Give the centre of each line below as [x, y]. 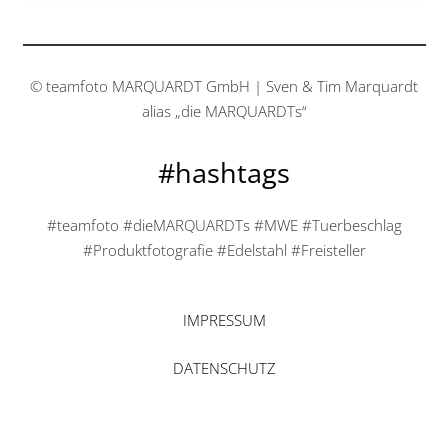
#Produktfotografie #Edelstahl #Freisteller [224, 250]
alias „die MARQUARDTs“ [224, 110]
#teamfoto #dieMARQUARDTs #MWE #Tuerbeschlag [224, 225]
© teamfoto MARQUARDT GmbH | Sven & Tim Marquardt [224, 85]
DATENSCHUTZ [224, 367]
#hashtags [224, 172]
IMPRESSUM [224, 320]
